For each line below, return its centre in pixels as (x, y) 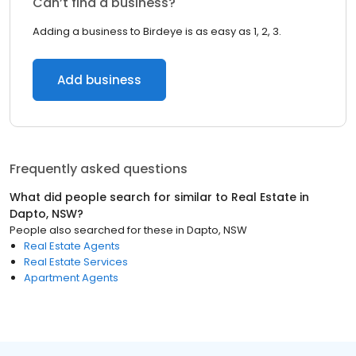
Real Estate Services (76, 262)
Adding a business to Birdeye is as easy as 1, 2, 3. (157, 31)
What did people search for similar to (120, 197)
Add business (99, 80)
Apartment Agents (71, 278)
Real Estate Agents (72, 246)
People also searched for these (91, 230)
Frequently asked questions (99, 169)
